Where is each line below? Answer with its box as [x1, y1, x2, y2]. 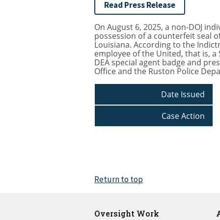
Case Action [161, 110, 205, 122]
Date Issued [161, 89, 205, 100]
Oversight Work [94, 208, 159, 219]
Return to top [94, 174, 143, 185]
